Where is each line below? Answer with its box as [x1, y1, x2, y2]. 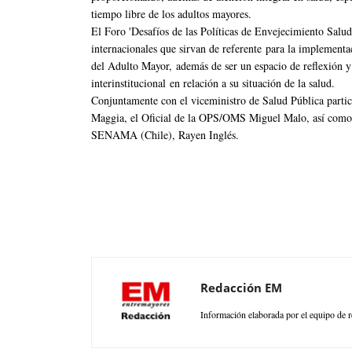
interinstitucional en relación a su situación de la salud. [91, 75, 335, 90]
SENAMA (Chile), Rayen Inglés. [91, 126, 239, 142]
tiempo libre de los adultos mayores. [91, 5, 251, 21]
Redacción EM [200, 279, 282, 295]
